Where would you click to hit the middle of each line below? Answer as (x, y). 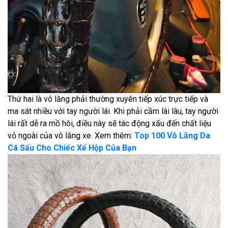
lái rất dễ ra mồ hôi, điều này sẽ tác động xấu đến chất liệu (109, 123)
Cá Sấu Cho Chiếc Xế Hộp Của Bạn (72, 148)
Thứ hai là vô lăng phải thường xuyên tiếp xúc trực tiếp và (108, 99)
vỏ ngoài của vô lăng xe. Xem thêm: (71, 135)
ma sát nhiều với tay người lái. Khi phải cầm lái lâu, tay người (113, 111)
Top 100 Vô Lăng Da (172, 135)
